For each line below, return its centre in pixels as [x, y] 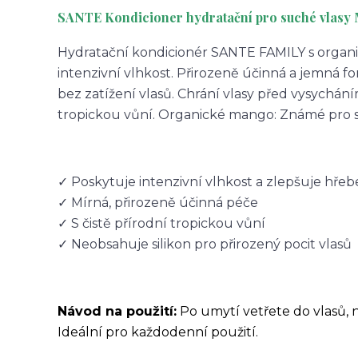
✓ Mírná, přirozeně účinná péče [158, 203]
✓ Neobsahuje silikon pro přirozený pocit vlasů [205, 244]
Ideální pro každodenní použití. [158, 332]
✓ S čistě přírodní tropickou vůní [161, 223]
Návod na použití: [117, 311]
